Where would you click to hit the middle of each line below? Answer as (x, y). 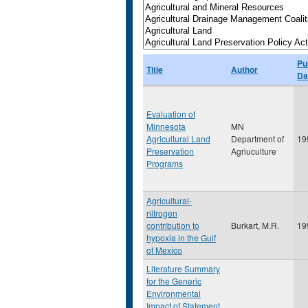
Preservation (170, 151)
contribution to (173, 225)
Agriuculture (254, 151)
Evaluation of (171, 114)
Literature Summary (183, 268)
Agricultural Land (178, 139)
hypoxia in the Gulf (181, 238)
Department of (257, 139)
